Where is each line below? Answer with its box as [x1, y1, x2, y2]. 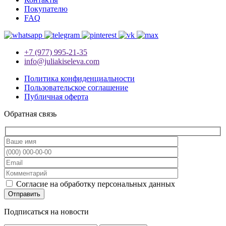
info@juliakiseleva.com [24, 56, 99, 66]
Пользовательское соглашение [24, 83, 128, 92]
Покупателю [24, 4, 68, 13]
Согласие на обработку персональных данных [16, 180, 175, 189]
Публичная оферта [24, 92, 88, 101]
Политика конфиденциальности [24, 74, 135, 83]
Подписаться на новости [4, 207, 89, 216]
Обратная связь [4, 109, 56, 118]
